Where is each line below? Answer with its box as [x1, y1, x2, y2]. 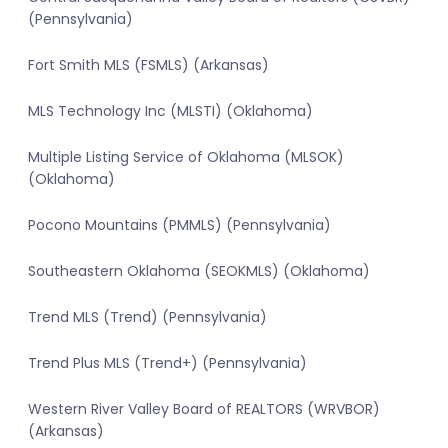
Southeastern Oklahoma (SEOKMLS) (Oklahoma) [28, 261, 370, 282]
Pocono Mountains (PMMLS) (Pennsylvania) [28, 215, 331, 236]
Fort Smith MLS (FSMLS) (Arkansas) [28, 55, 269, 76]
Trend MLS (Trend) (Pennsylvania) [28, 307, 267, 328]
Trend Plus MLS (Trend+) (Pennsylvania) [28, 353, 307, 374]
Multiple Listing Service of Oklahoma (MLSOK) [28, 147, 344, 168]
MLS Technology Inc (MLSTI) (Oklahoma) [28, 101, 313, 122]
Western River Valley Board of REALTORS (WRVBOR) [28, 399, 380, 420]
